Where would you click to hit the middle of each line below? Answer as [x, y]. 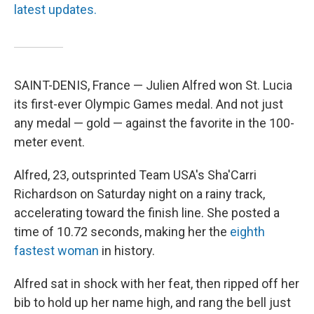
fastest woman [56, 251]
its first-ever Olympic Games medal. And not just [149, 104]
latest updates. [55, 9]
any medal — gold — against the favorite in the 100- [154, 123]
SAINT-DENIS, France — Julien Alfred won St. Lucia [153, 85]
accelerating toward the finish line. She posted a [147, 213]
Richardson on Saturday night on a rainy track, [139, 194]
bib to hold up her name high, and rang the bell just [152, 302]
